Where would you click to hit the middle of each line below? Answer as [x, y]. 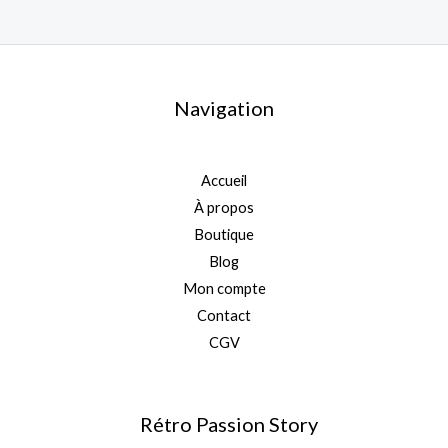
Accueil [224, 181]
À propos [224, 208]
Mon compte [224, 289]
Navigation [224, 107]
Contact [224, 316]
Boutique [224, 235]
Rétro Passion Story [229, 424]
